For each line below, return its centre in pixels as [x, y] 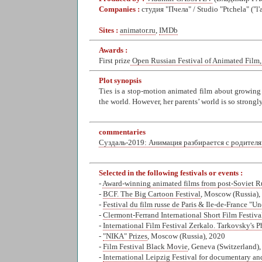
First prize [115, 61]
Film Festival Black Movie [145, 247]
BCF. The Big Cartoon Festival [152, 194]
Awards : [113, 50]
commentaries [122, 132]
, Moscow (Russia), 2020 [186, 236]
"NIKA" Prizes [125, 236]
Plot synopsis [120, 80]
